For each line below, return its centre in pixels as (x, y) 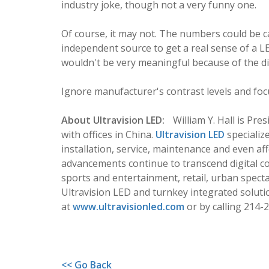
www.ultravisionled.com (128, 207)
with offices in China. (108, 134)
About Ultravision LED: (113, 120)
